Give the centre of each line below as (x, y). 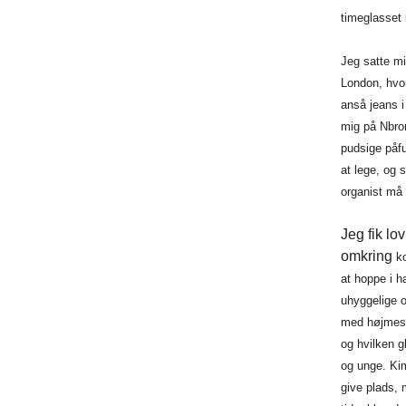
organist (363, 192)
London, (363, 83)
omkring (368, 256)
